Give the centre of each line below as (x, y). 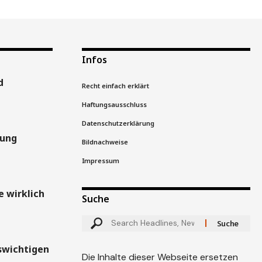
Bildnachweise (105, 142)
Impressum (100, 160)
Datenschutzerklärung (118, 123)
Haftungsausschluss (114, 104)
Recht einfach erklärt (115, 85)
